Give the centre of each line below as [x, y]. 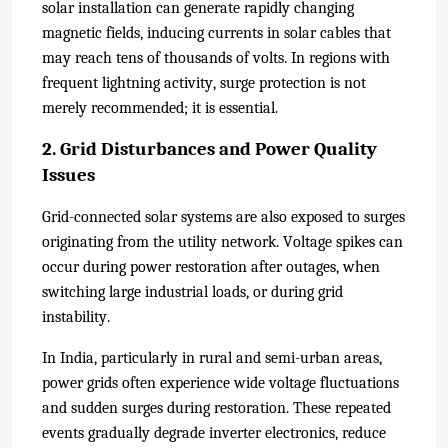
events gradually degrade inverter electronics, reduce [214, 432]
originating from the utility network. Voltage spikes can [222, 241]
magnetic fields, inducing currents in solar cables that [216, 32]
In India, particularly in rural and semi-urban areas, [212, 357]
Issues [68, 174]
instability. [76, 316]
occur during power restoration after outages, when [211, 266]
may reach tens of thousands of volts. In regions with [216, 57]
